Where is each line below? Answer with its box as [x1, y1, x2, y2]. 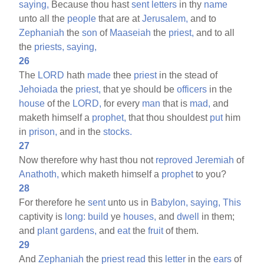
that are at [96, 13, 143, 24]
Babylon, [151, 197, 189, 207]
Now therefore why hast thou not [19, 154, 156, 165]
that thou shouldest [126, 112, 210, 123]
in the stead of [157, 70, 218, 80]
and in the [57, 126, 104, 137]
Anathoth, [19, 169, 60, 179]
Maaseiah [110, 27, 151, 38]
